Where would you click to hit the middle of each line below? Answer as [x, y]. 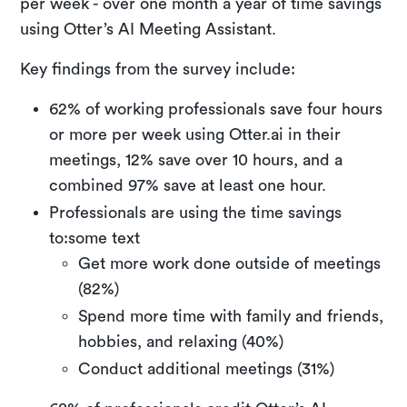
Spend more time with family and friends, [231, 316]
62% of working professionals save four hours [216, 109]
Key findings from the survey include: [158, 69]
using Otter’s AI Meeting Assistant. [151, 29]
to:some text [95, 238]
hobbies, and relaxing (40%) [181, 341]
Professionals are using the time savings [196, 212]
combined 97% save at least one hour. [190, 185]
